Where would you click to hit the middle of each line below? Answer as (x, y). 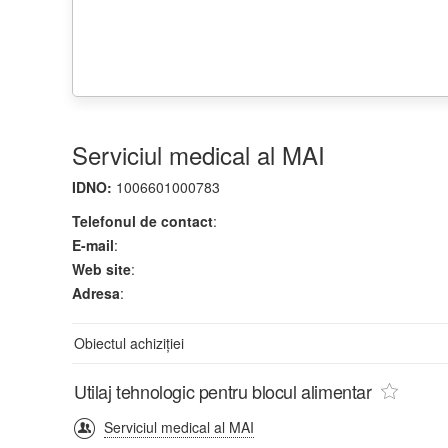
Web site (101, 268)
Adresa (96, 292)
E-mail (93, 244)
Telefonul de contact (142, 220)
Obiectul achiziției (129, 342)
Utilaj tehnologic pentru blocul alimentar (223, 390)
